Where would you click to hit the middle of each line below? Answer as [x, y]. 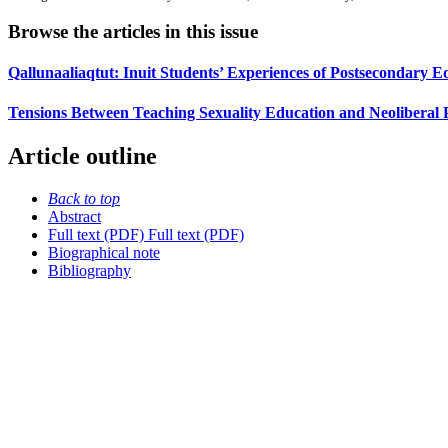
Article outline [82, 156]
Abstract [74, 216]
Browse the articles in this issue [133, 32]
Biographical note [104, 252]
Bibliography [89, 270]
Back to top [84, 198]
